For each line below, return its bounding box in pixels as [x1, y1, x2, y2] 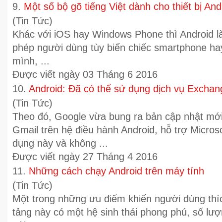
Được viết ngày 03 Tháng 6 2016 [12, 69, 158, 80]
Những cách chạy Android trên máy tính [29, 166, 204, 176]
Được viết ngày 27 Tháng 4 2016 [12, 151, 158, 162]
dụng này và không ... [12, 138, 108, 149]
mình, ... [12, 55, 50, 66]
